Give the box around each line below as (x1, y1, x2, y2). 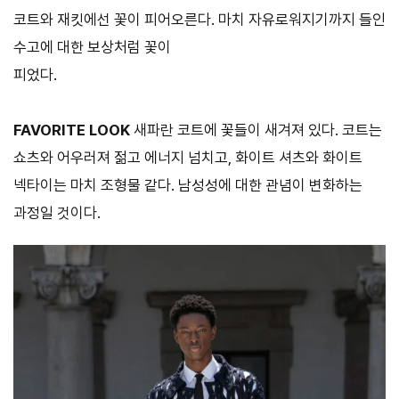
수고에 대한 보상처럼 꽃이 (13, 38, 171, 56)
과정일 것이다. (13, 204, 101, 222)
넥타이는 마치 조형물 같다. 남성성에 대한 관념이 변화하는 (13, 176, 362, 194)
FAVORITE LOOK (13, 121, 130, 139)
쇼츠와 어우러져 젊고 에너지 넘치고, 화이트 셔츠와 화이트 (13, 149, 362, 167)
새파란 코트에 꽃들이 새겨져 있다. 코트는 (130, 121, 382, 139)
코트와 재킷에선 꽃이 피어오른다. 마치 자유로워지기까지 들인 (13, 11, 386, 28)
